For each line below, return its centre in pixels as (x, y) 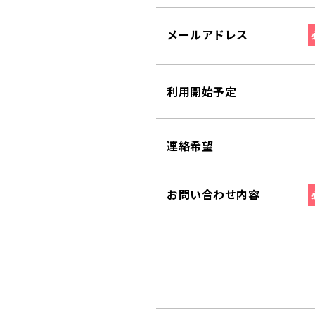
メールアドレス (207, 34)
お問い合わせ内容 (213, 194)
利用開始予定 (201, 91)
